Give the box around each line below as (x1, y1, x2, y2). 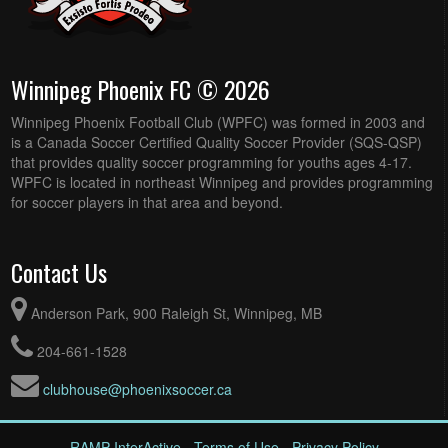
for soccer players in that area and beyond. (10, 191, 283, 212)
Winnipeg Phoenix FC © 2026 (10, 70, 270, 107)
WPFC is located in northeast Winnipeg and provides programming (10, 171, 433, 192)
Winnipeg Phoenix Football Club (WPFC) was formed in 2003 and (10, 111, 425, 132)
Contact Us (10, 254, 107, 291)
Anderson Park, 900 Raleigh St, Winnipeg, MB (30, 303, 322, 324)
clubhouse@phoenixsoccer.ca (42, 379, 232, 400)
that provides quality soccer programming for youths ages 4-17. (10, 151, 412, 172)
